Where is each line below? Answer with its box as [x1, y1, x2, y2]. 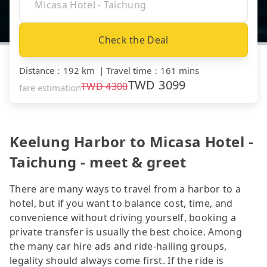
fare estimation [19, 81, 81, 94]
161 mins [160, 64, 199, 76]
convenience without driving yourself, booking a [10, 210, 237, 224]
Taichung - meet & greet [10, 151, 187, 172]
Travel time [106, 64, 151, 76]
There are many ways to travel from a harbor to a [10, 182, 241, 195]
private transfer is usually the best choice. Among [10, 225, 243, 238]
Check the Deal [98, 33, 169, 46]
